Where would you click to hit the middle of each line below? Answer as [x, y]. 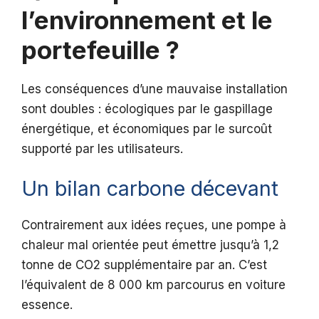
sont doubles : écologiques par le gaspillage [147, 109]
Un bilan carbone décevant [150, 189]
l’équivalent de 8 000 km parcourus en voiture [153, 285]
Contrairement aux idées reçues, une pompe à [154, 225]
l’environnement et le [147, 20]
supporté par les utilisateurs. [102, 148]
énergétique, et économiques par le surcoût [147, 129]
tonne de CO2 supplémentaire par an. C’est [144, 265]
